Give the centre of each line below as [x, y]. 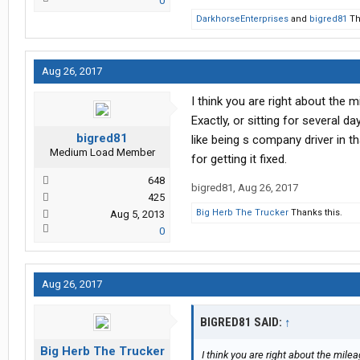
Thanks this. [315, 213]
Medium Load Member [102, 153]
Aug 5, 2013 [137, 215]
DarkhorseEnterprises [242, 19]
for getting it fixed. [239, 160]
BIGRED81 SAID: [242, 323]
